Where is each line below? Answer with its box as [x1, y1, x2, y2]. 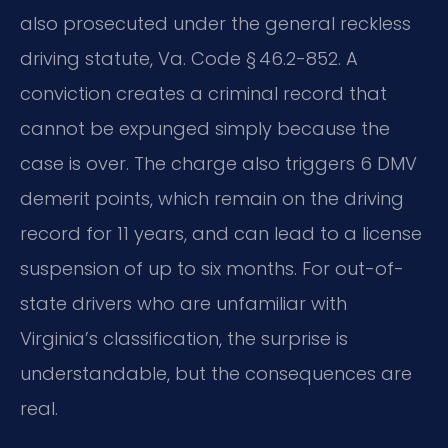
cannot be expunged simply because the [20, 115, 390, 141]
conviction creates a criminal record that [20, 80, 387, 106]
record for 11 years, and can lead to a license [20, 220, 422, 246]
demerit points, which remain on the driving [20, 185, 404, 211]
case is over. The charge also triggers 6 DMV [20, 150, 417, 176]
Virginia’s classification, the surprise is [20, 325, 348, 351]
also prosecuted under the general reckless [20, 10, 411, 36]
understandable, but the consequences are [20, 360, 412, 386]
